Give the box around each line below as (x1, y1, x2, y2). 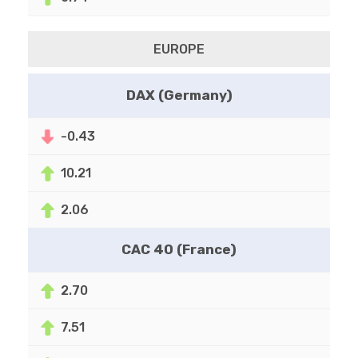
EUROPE (153, 42, 205, 58)
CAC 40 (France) (121, 241, 237, 258)
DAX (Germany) (125, 87, 233, 104)
